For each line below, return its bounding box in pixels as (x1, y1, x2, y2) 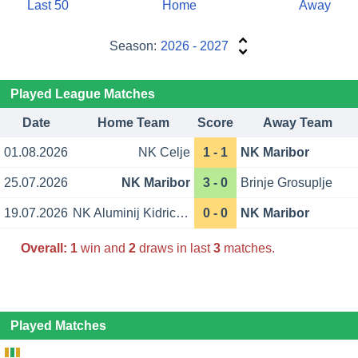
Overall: (20, 241, 67, 255)
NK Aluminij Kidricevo (176, 206, 189, 221)
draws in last (135, 241, 213, 255)
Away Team (262, 116, 332, 130)
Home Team (97, 116, 169, 130)
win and (77, 241, 129, 255)
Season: (109, 39, 157, 54)
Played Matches (10, 319, 106, 333)
